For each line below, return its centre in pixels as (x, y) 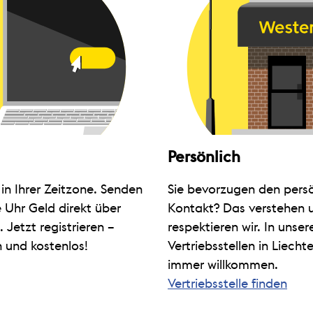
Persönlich (204, 157)
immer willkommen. (223, 264)
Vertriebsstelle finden (227, 283)
